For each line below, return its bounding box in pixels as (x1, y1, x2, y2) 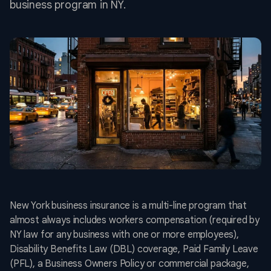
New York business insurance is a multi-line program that (10, 200, 247, 212)
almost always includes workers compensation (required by (10, 214, 260, 227)
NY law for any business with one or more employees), (10, 229, 239, 241)
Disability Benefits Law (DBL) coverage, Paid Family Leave (10, 243, 258, 256)
